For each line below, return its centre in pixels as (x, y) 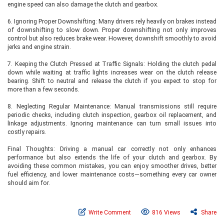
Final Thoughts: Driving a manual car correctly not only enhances (112, 149)
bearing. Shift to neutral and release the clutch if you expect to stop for (112, 81)
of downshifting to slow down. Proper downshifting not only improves (112, 30)
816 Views (166, 212)
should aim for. (29, 183)
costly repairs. (27, 132)
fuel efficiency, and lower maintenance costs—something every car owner (112, 174)
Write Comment (110, 212)
